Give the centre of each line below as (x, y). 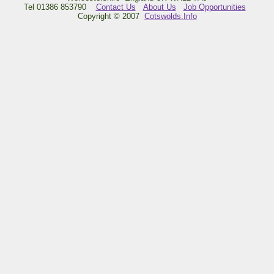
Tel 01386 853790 (60, 7)
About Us (159, 7)
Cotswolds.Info (170, 16)
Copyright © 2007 (111, 16)
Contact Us (116, 7)
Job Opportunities (214, 7)
